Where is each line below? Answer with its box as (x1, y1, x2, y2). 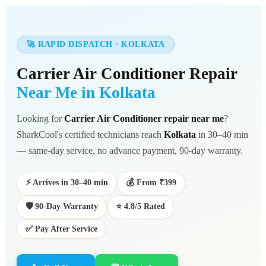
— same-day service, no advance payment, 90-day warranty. (17, 145, 243, 156)
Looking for (17, 113, 64, 123)
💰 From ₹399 (126, 178, 176, 187)
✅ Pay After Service (26, 224, 97, 233)
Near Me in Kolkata (17, 84, 156, 102)
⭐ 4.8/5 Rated (116, 201, 165, 211)
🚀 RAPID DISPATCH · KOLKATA (27, 40, 165, 49)
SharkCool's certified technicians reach (17, 129, 164, 140)
